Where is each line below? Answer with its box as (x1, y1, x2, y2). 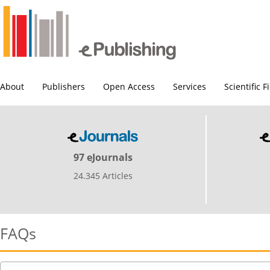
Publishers (42, 81, 85, 92)
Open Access (103, 81, 155, 92)
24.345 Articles (73, 170, 133, 182)
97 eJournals (73, 151, 133, 165)
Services (173, 81, 206, 92)
